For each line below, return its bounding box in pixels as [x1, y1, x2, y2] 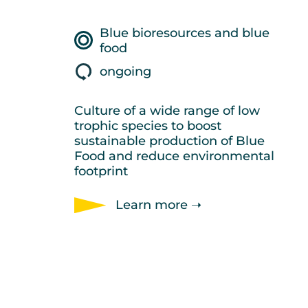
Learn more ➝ [115, 197, 201, 213]
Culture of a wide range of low [74, 102, 260, 118]
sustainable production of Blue [74, 133, 265, 148]
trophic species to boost [74, 118, 221, 133]
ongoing [100, 64, 151, 80]
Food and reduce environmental [74, 148, 274, 164]
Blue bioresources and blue [100, 25, 269, 41]
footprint [74, 163, 128, 179]
